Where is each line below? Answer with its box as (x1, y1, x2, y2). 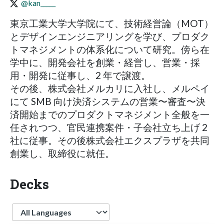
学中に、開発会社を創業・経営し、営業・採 (10, 56, 200, 68)
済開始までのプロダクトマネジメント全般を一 (10, 108, 209, 120)
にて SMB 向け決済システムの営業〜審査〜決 (10, 95, 205, 107)
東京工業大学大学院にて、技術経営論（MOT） (10, 17, 213, 29)
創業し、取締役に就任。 (10, 147, 114, 159)
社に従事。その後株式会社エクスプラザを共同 (10, 134, 209, 146)
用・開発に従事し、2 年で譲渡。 (10, 69, 150, 81)
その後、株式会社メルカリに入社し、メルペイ (10, 82, 209, 94)
